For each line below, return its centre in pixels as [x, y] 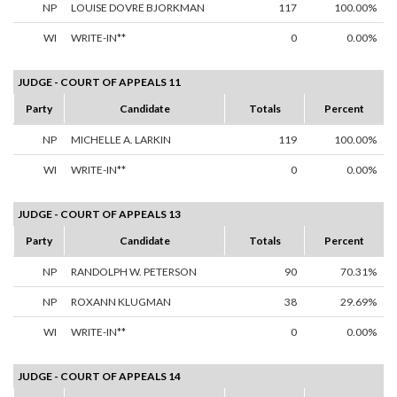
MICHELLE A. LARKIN [121, 140]
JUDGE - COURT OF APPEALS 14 [99, 377]
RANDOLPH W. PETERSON [134, 272]
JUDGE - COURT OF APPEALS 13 [99, 214]
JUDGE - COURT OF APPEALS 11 [99, 82]
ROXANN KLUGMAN [121, 302]
